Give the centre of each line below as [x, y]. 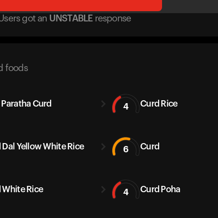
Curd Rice [159, 103]
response [113, 19]
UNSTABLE [71, 19]
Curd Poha [160, 189]
